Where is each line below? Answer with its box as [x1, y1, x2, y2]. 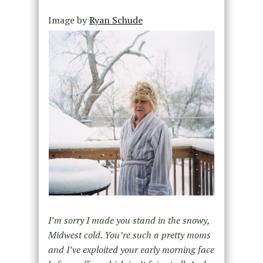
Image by [48, 13, 89, 26]
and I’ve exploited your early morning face [48, 243, 214, 257]
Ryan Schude [89, 13, 143, 26]
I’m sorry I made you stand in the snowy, [48, 214, 210, 227]
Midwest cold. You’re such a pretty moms [48, 228, 211, 242]
